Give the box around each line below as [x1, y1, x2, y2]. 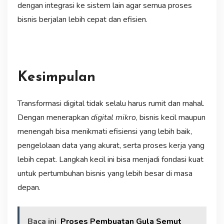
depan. [17, 181, 40, 193]
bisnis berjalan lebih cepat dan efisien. [17, 13, 147, 25]
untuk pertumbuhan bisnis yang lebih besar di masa [17, 167, 192, 179]
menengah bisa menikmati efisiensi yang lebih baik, [17, 125, 192, 137]
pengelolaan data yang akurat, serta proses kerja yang [17, 139, 204, 151]
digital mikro [90, 111, 136, 123]
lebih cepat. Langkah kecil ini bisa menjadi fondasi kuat [17, 153, 203, 165]
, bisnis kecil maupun [135, 111, 205, 123]
